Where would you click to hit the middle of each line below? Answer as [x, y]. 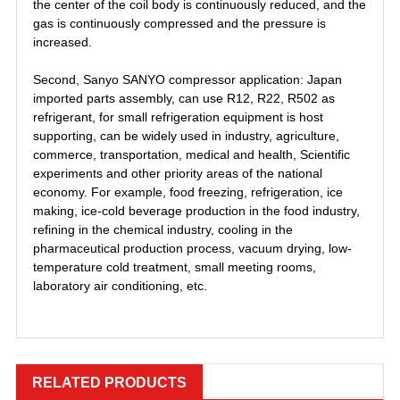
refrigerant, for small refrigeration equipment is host [178, 117]
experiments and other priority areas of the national [178, 174]
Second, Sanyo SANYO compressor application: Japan [187, 80]
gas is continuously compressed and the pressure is [179, 24]
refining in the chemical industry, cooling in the [163, 230]
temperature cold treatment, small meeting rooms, [175, 267]
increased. [62, 42]
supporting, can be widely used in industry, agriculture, [186, 136]
